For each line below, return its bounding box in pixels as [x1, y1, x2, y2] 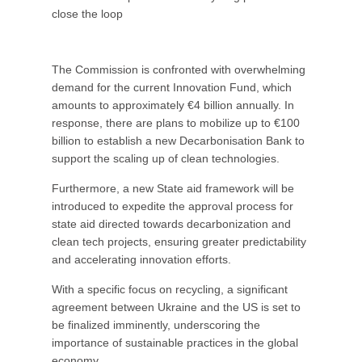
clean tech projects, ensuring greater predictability [52, 235, 306, 248]
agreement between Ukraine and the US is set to [52, 301, 301, 314]
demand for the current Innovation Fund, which [52, 81, 292, 94]
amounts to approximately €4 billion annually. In [52, 99, 294, 112]
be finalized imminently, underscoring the [52, 318, 260, 331]
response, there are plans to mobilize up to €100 [52, 116, 300, 129]
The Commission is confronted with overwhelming [52, 63, 305, 76]
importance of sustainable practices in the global [52, 336, 298, 349]
